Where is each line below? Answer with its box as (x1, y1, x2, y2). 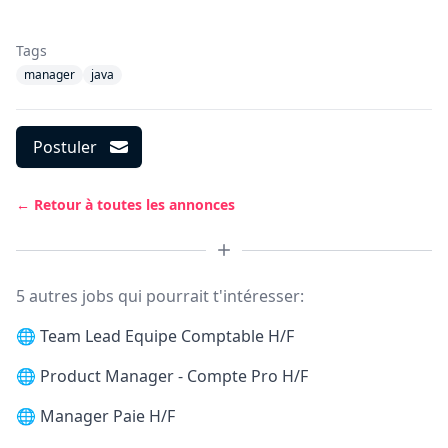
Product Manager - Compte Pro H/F (40, 365, 308, 387)
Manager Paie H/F (40, 405, 175, 427)
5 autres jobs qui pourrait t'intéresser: (16, 285, 304, 307)
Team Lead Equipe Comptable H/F (40, 325, 294, 347)
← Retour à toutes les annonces (16, 195, 235, 214)
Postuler (33, 136, 97, 158)
